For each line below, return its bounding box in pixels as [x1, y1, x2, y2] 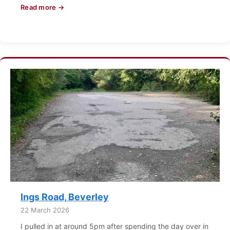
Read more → [21, 3, 64, 11]
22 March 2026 [21, 206, 69, 214]
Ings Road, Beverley [21, 191, 109, 202]
